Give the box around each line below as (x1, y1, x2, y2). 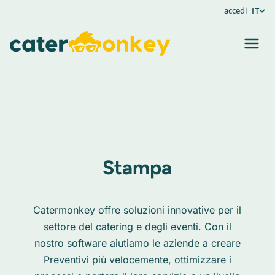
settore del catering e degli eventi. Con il (43, 220, 231, 233)
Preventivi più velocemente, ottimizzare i (43, 254, 231, 266)
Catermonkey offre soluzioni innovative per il (33, 204, 242, 216)
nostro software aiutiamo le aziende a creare (34, 237, 241, 249)
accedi (224, 5, 247, 16)
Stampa (103, 156, 172, 179)
